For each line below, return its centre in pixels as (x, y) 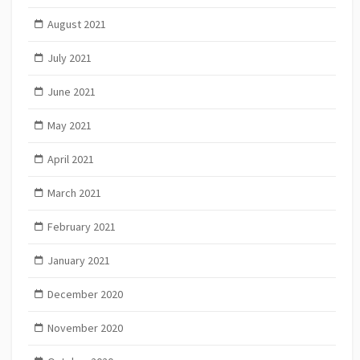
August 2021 (76, 25)
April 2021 (70, 160)
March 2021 (74, 193)
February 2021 (81, 227)
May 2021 (69, 126)
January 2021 (78, 261)
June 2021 (71, 92)
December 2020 (85, 295)
